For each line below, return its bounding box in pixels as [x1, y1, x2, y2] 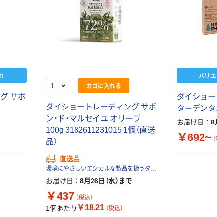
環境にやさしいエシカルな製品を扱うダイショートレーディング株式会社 [150, 165, 156, 172]
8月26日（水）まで [79, 177, 132, 185]
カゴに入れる [86, 81, 121, 90]
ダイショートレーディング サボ [46, 103, 156, 111]
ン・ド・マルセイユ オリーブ [46, 114, 141, 123]
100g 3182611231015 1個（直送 [46, 126, 155, 135]
